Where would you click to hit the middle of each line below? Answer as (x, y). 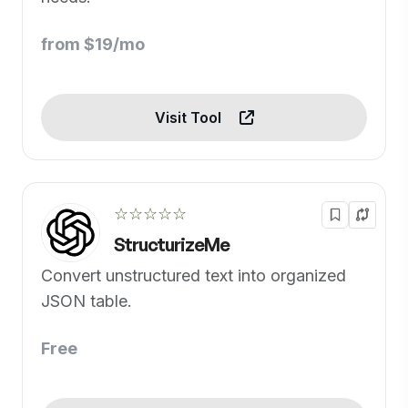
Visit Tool (189, 118)
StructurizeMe (172, 245)
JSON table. (87, 301)
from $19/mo (93, 45)
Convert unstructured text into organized (194, 276)
